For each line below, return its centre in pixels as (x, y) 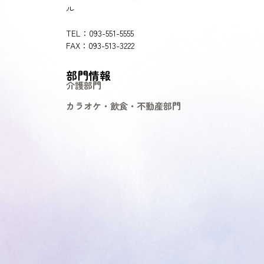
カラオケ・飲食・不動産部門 (123, 106)
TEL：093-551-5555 (100, 33)
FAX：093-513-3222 (100, 45)
